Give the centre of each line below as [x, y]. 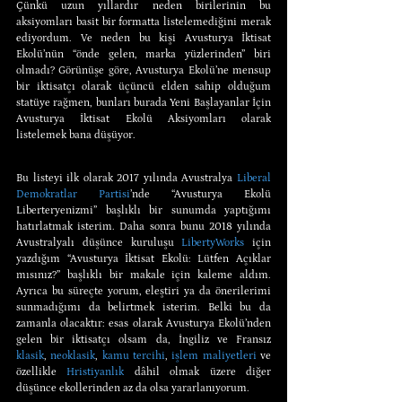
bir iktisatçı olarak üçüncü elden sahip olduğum [144, 86]
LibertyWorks [213, 242]
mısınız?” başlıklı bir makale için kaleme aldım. [144, 275]
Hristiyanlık [96, 371]
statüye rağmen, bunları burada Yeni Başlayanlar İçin [144, 102]
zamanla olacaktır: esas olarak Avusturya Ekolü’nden [144, 323]
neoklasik [71, 355]
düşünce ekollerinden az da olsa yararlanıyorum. [133, 388]
